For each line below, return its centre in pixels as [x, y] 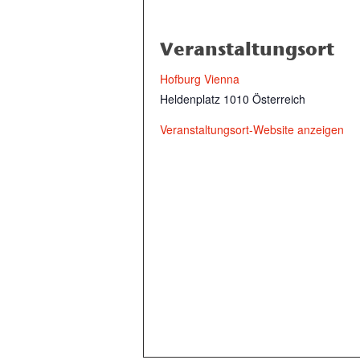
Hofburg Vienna [200, 79]
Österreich [279, 99]
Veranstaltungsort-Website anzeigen [252, 129]
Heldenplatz [190, 99]
